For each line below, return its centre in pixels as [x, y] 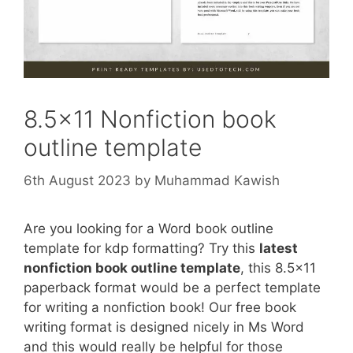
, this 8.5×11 [278, 268]
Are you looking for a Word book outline [149, 228]
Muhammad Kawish [217, 180]
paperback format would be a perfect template [172, 287]
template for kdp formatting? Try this [141, 248]
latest [279, 248]
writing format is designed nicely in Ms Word [164, 327]
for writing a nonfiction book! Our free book [160, 307]
